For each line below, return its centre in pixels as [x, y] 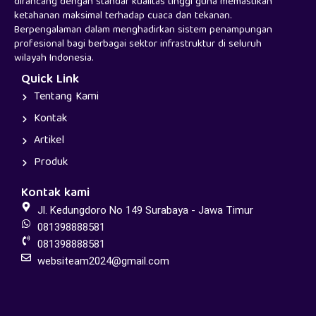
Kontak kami [55, 194]
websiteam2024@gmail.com [103, 261]
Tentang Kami [66, 97]
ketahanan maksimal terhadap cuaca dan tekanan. [123, 16]
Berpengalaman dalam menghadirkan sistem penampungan [143, 30]
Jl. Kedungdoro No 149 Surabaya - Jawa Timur [145, 210]
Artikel [49, 141]
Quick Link [50, 80]
